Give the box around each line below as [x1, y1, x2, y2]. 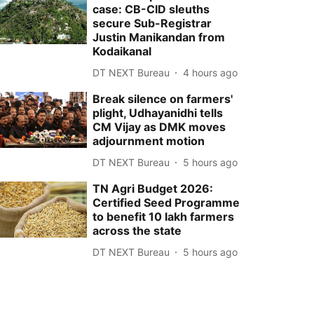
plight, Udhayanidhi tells [93, 106, 224, 120]
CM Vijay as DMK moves [93, 120, 226, 134]
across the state [93, 224, 182, 238]
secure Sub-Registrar [93, 16, 212, 30]
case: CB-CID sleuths [93, 2, 210, 16]
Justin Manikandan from [93, 30, 226, 44]
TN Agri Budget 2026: [93, 182, 214, 196]
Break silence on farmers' [93, 92, 233, 106]
